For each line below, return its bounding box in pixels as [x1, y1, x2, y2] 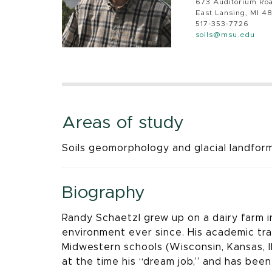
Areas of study [62, 114, 185, 132]
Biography [62, 184, 146, 202]
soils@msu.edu [195, 31, 255, 38]
